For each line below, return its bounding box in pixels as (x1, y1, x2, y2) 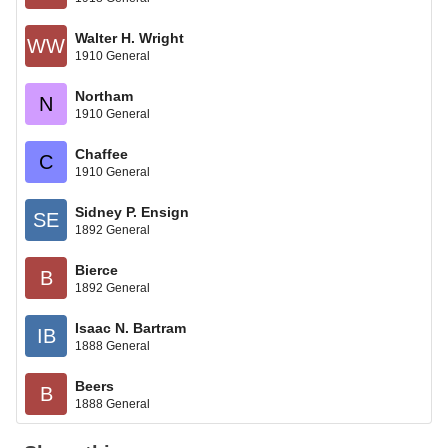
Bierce (75, 261, 118, 278)
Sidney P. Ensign (75, 203, 189, 220)
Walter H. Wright (75, 29, 184, 46)
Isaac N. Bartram (75, 319, 186, 336)
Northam (75, 87, 133, 104)
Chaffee (75, 145, 128, 162)
